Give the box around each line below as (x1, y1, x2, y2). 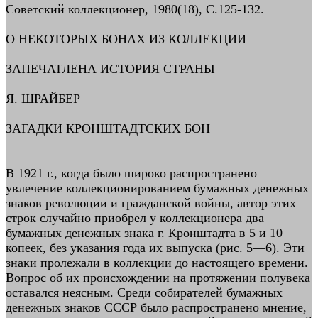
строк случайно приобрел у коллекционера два (6, 211, 264, 225)
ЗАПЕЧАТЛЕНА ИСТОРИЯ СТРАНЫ (6, 62, 215, 76)
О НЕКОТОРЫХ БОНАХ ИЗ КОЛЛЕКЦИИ (6, 32, 246, 46)
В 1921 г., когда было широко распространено (6, 166, 257, 180)
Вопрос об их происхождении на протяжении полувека (6, 270, 310, 285)
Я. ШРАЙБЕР (6, 92, 80, 106)
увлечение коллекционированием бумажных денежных (6, 181, 309, 195)
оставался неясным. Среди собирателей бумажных (6, 285, 283, 300)
